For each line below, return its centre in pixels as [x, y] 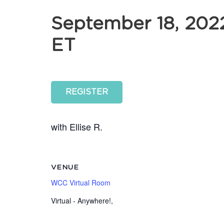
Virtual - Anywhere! [81, 200]
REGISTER [86, 92]
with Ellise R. [78, 126]
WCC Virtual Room [81, 182]
